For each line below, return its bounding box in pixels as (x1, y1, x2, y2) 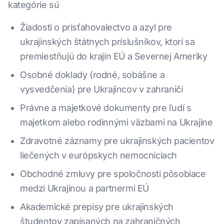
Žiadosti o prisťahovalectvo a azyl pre (20, 22, 172, 33)
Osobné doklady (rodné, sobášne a (20, 69, 165, 80)
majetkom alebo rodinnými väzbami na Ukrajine (20, 117, 213, 128)
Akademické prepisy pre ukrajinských (20, 201, 174, 212)
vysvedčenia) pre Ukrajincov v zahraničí (20, 84, 183, 95)
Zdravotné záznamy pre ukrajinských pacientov (20, 135, 214, 146)
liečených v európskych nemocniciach (20, 150, 177, 161)
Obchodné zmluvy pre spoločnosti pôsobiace (20, 168, 206, 179)
